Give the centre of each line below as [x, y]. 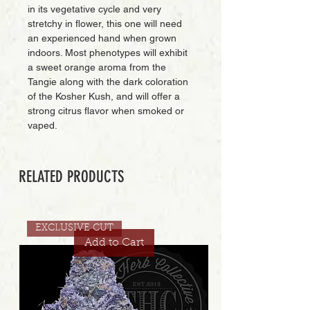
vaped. [44, 125]
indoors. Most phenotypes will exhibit [108, 53]
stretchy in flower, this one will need [105, 24]
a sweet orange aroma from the [97, 67]
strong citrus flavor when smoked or [106, 111]
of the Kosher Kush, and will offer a [104, 96]
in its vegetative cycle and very [94, 9]
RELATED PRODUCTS [71, 177]
